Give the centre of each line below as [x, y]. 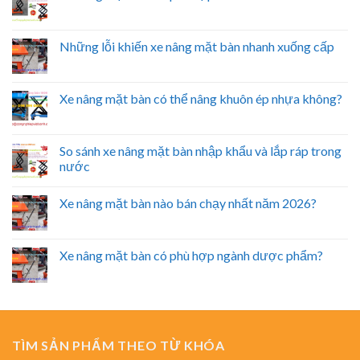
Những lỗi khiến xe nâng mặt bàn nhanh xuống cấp [197, 47]
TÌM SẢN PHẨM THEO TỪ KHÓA [119, 346]
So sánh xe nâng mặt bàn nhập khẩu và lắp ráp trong [200, 151]
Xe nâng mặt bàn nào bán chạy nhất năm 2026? [188, 203]
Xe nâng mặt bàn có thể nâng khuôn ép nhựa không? [201, 99]
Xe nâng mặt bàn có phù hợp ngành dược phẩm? [191, 256]
